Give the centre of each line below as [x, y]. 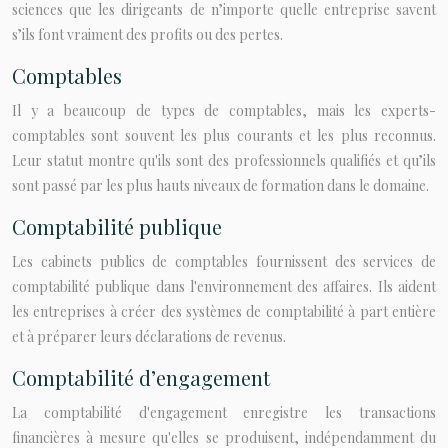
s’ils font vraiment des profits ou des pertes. [147, 34]
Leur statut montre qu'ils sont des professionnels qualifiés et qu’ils [224, 160]
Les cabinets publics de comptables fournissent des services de [224, 261]
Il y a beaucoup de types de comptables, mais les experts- [224, 110]
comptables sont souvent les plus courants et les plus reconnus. [224, 135]
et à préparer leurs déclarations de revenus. [149, 336]
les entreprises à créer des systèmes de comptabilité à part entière [224, 311]
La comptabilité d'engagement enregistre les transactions [224, 412]
